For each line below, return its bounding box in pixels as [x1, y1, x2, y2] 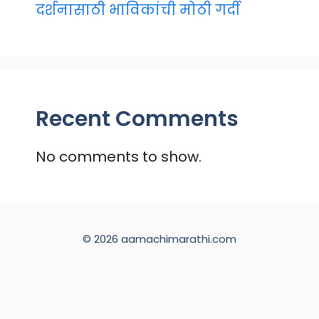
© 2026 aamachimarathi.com [83, 231, 236, 246]
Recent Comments [36, 104, 239, 134]
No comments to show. [36, 147, 202, 167]
